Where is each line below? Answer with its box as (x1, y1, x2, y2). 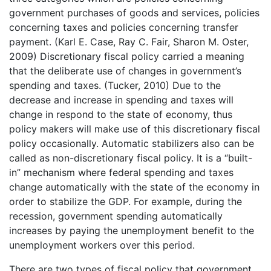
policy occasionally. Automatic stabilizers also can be (9, 137, 254, 149)
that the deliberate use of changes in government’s (9, 65, 241, 77)
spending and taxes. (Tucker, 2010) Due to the (9, 79, 221, 91)
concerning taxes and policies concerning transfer (9, 21, 238, 33)
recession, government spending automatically (9, 210, 223, 222)
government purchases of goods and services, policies (9, 7, 260, 19)
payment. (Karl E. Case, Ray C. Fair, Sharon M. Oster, (9, 36, 249, 48)
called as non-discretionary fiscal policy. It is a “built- (9, 152, 252, 164)
